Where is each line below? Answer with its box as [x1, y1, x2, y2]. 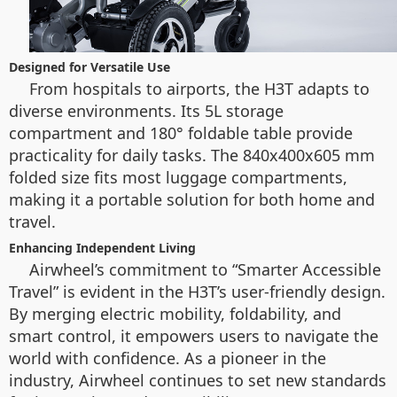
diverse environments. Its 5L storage [9, 100, 284, 122]
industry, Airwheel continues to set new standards [9, 370, 386, 392]
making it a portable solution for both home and [9, 189, 375, 211]
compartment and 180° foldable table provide [9, 122, 353, 144]
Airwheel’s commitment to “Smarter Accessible [29, 259, 381, 281]
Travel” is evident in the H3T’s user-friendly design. [9, 281, 385, 303]
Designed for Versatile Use [9, 58, 170, 76]
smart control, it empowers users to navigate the [9, 325, 378, 347]
